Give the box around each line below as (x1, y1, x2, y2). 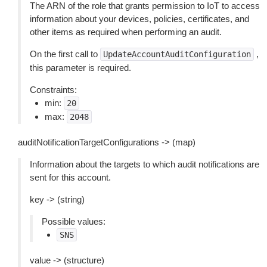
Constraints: (30, 85, 77, 95)
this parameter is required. (30, 63, 131, 73)
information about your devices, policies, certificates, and (30, 14, 249, 24)
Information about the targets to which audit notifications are (30, 159, 259, 169)
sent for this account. (30, 172, 111, 182)
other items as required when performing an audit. (30, 27, 222, 37)
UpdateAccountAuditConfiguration (103, 49, 251, 59)
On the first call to (30, 49, 100, 59)
